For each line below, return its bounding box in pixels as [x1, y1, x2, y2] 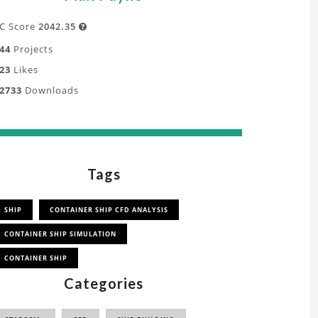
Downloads [22, 84, 79, 97]
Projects [11, 43, 53, 55]
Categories [64, 275, 143, 292]
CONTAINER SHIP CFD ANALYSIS [50, 205, 168, 214]
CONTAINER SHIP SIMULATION [4, 229, 116, 238]
